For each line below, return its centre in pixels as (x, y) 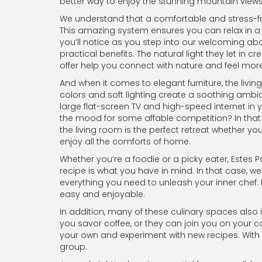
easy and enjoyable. (102, 194)
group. (73, 247)
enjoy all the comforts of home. (125, 142)
